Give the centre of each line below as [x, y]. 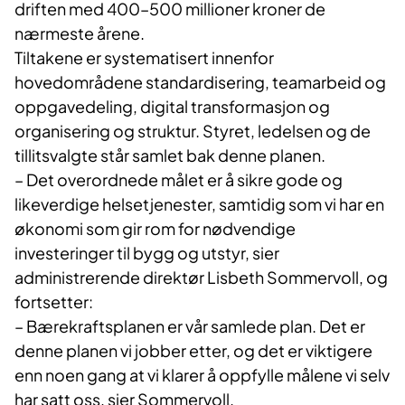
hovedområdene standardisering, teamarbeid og [200, 81]
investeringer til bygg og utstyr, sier [147, 252]
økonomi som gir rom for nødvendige [155, 228]
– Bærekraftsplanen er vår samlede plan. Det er [190, 325]
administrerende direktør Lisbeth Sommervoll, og [201, 277]
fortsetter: [55, 301]
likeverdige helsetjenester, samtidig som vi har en [199, 203]
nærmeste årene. [81, 33]
